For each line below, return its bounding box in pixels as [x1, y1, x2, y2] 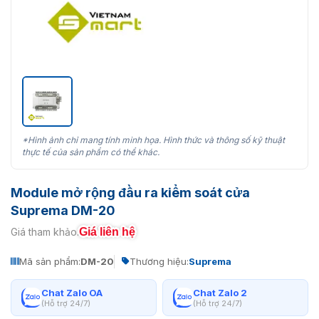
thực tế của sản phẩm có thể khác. [22, 146, 159, 157]
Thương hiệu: [130, 255, 189, 267]
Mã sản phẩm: [19, 255, 80, 267]
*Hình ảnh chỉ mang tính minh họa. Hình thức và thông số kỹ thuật [22, 134, 285, 145]
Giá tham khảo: [11, 226, 79, 239]
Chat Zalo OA [41, 286, 103, 298]
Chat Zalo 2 [193, 286, 247, 298]
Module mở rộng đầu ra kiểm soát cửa [11, 184, 250, 200]
